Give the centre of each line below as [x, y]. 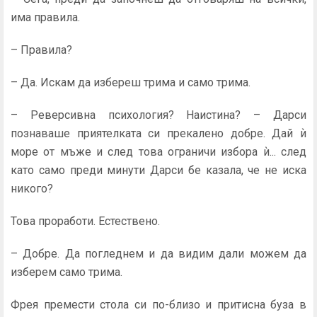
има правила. [45, 17]
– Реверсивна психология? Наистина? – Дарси [158, 115]
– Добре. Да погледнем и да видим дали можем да [158, 254]
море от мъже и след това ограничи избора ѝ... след [158, 152]
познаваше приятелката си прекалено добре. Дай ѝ [158, 133]
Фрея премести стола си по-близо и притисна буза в [158, 305]
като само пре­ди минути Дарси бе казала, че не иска [158, 170]
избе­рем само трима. [67, 272]
